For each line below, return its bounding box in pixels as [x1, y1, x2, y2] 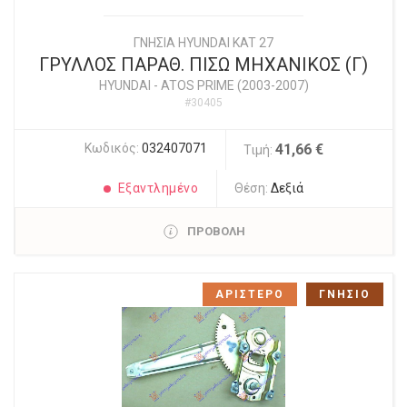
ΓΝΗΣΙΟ [319, 288, 371, 302]
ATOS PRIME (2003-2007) [160, 78, 309, 94]
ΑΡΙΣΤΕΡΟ [215, 288, 284, 302]
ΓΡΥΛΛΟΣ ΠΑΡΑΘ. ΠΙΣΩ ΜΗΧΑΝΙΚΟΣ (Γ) [39, 54, 368, 76]
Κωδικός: [84, 141, 142, 156]
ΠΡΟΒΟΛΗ [186, 224, 245, 239]
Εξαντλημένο [117, 181, 199, 196]
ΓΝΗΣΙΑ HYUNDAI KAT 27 [134, 35, 273, 51]
